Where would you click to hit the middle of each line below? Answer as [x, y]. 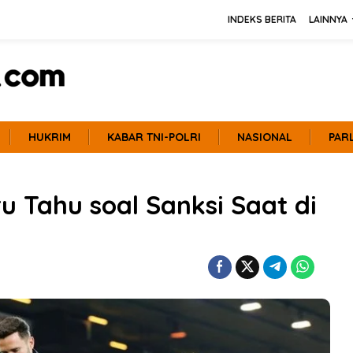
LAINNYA [328, 19]
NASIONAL [265, 137]
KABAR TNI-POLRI [154, 137]
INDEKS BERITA [262, 19]
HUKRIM [50, 137]
